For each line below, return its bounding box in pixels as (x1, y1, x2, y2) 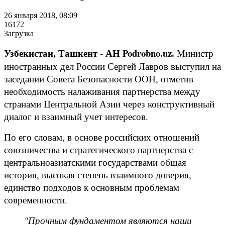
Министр (174, 46, 213, 59)
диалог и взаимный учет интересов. (4, 109, 148, 123)
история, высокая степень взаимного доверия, (4, 168, 191, 181)
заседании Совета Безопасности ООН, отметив (4, 72, 193, 85)
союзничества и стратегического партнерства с (4, 143, 193, 156)
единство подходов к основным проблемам (4, 180, 179, 193)
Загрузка (4, 29, 34, 38)
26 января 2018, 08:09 (4, 11, 77, 20)
